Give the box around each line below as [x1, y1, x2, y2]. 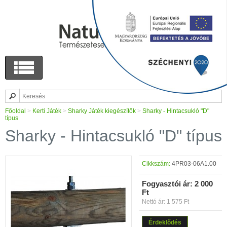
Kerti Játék [32, 107, 61, 115]
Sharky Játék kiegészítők [68, 107, 136, 115]
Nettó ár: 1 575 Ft [142, 198, 189, 205]
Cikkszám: [142, 160, 170, 167]
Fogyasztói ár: [142, 179, 193, 188]
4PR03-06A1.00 [170, 160, 216, 167]
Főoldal [5, 107, 26, 115]
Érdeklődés [148, 219, 181, 226]
